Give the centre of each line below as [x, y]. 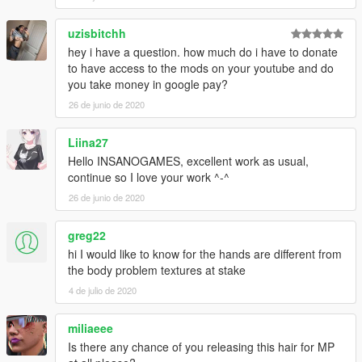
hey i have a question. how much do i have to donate [203, 51]
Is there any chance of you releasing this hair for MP [201, 346]
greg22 [87, 235]
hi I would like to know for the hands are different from [205, 253]
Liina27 [88, 142]
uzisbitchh [97, 33]
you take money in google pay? [148, 84]
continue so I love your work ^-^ [149, 177]
